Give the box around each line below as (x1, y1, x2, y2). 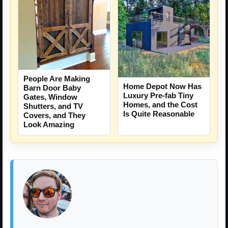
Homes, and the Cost (123, 100, 197, 109)
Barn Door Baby (23, 83, 81, 93)
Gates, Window (23, 93, 77, 102)
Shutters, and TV (23, 102, 83, 111)
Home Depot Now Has (123, 82, 202, 91)
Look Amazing (23, 120, 74, 129)
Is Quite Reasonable (123, 109, 194, 119)
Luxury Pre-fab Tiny (123, 91, 193, 100)
